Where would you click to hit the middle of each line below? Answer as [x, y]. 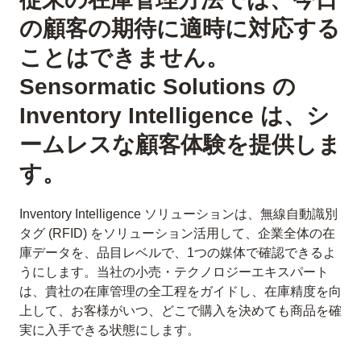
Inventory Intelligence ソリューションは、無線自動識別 [178, 214]
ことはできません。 [124, 58]
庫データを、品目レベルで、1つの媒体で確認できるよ [178, 253]
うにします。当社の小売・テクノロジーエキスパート [174, 272]
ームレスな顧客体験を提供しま [180, 145]
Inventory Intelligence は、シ [174, 116]
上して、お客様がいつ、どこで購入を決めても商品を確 [180, 311]
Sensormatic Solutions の [158, 87]
